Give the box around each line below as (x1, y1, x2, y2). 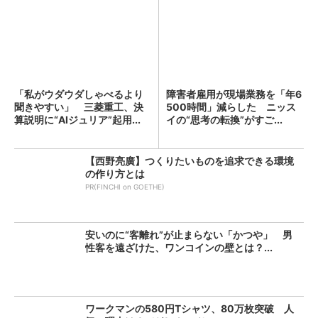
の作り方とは (85, 168, 145, 180)
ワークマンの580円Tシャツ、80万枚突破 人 (85, 302, 294, 314)
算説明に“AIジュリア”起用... (14, 114, 141, 126)
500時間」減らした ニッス (166, 101, 296, 113)
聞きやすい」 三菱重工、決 (14, 101, 143, 113)
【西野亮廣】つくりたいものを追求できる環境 (85, 155, 294, 167)
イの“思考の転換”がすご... (166, 114, 283, 126)
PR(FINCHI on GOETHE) (85, 182, 165, 191)
